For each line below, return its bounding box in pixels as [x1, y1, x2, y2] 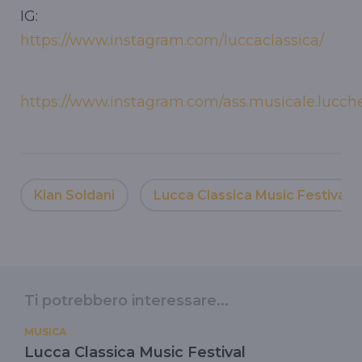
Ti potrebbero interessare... [23, 292, 229, 310]
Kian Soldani [34, 187, 115, 204]
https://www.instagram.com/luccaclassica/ [20, 32, 324, 50]
